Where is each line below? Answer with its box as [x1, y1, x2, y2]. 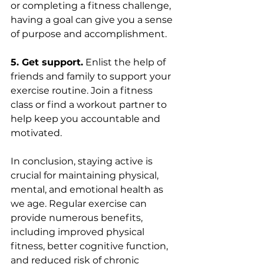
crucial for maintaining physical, [11, 170, 161, 181]
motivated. [11, 127, 62, 138]
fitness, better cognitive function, [11, 240, 170, 252]
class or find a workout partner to [11, 99, 169, 110]
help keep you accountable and [11, 113, 163, 124]
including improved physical [11, 226, 147, 237]
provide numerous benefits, [11, 212, 145, 223]
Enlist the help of [83, 57, 168, 68]
